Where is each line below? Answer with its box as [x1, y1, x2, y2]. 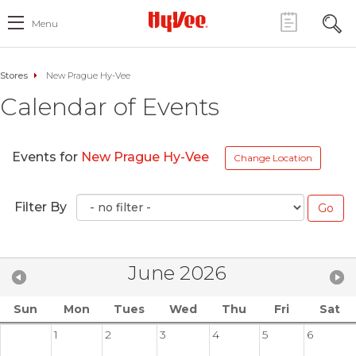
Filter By [14, 199, 67, 215]
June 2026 [128, 261, 226, 284]
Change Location [234, 152, 312, 164]
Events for [12, 149, 81, 165]
